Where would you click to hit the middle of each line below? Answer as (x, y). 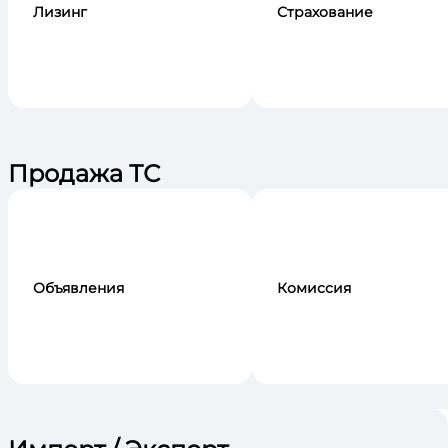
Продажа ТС (84, 174)
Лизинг (60, 12)
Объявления (78, 288)
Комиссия (314, 288)
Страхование (325, 12)
